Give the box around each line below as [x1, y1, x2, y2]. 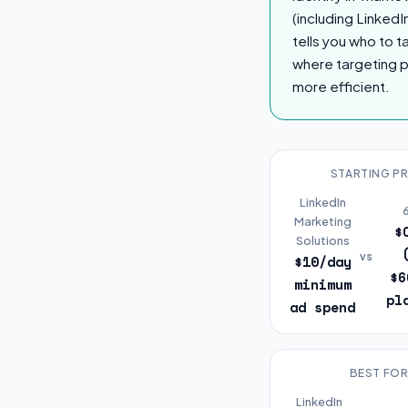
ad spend [290, 297, 356, 317]
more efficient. [292, 77, 390, 95]
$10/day [293, 251, 352, 271]
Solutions [295, 233, 350, 248]
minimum [293, 274, 352, 294]
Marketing [293, 214, 352, 229]
